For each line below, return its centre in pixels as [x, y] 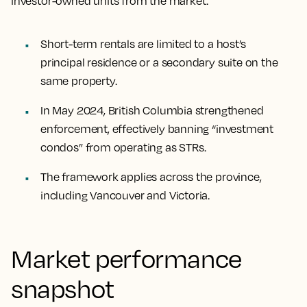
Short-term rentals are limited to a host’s [143, 44]
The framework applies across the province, [151, 177]
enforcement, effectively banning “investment [157, 129]
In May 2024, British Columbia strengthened [152, 110]
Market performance [126, 258]
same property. [79, 81]
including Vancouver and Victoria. [125, 195]
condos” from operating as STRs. [123, 147]
